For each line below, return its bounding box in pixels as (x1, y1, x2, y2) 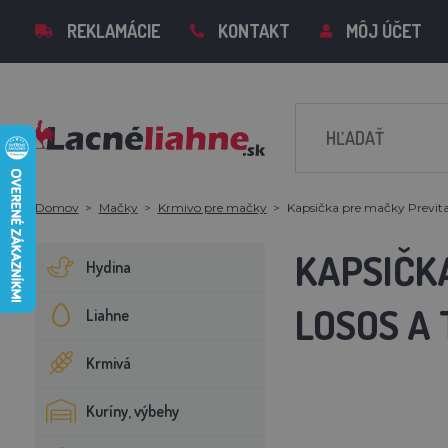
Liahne (85, 305, 129, 325)
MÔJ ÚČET (345, 20, 422, 42)
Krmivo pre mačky (157, 200, 267, 215)
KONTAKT (217, 20, 290, 42)
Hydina (85, 257, 131, 277)
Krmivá (85, 353, 131, 373)
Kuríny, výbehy (85, 401, 179, 421)
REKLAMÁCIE (66, 20, 160, 42)
